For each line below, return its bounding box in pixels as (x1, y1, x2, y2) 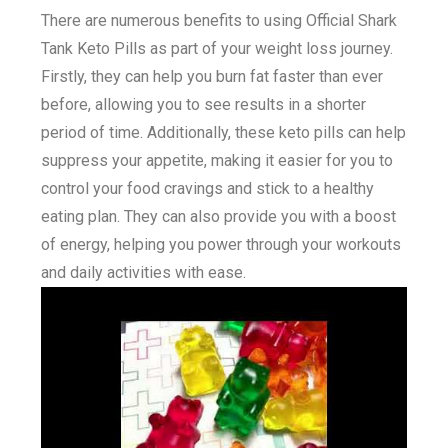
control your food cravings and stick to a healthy (41, 179, 375, 198)
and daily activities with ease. (41, 263, 247, 282)
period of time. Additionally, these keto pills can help (41, 123, 407, 142)
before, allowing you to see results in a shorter (41, 95, 367, 114)
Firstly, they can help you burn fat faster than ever (41, 67, 384, 86)
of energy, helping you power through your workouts (41, 235, 402, 254)
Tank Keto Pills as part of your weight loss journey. (41, 39, 394, 58)
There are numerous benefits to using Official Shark (41, 11, 398, 30)
